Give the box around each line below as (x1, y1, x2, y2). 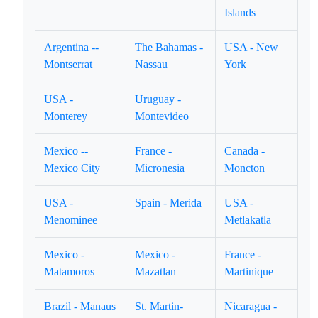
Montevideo (135, 110, 190, 122)
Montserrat (44, 58, 93, 70)
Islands (224, 6, 256, 18)
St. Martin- (135, 300, 184, 312)
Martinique (224, 265, 274, 278)
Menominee (44, 214, 98, 226)
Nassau (135, 58, 168, 70)
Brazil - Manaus (44, 300, 116, 312)
